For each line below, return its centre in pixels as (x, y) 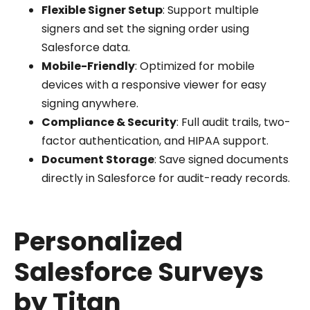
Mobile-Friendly (88, 66)
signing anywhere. (90, 103)
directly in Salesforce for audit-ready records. (166, 178)
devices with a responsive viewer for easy (154, 84)
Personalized (98, 241)
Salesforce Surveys (139, 272)
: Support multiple (211, 10)
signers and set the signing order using (145, 28)
